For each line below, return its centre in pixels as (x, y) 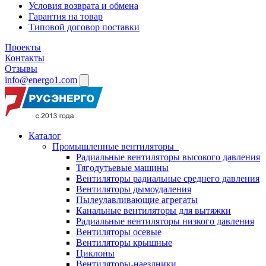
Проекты (23, 47)
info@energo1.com (41, 80)
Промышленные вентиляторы (115, 146)
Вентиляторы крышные (124, 243)
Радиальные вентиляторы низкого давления (165, 221)
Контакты (25, 58)
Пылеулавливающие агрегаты (137, 200)
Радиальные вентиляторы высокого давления (168, 157)
